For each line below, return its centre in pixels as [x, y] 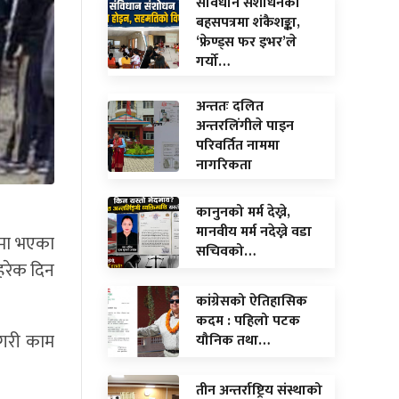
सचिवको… [226, 251]
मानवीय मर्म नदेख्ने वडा [254, 232]
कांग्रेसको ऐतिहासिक [252, 301]
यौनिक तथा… [233, 340]
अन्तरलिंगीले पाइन [245, 126]
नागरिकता [224, 165]
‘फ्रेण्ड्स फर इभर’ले [246, 42]
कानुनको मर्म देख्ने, [243, 212]
